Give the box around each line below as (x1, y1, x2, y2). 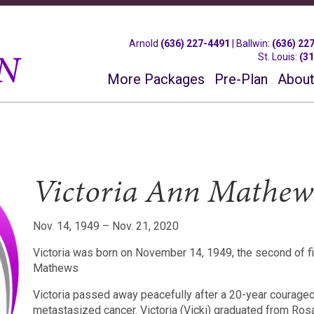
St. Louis (258, 51, 296, 62)
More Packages (107, 71, 205, 88)
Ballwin (236, 38, 268, 49)
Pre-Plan (214, 71, 268, 88)
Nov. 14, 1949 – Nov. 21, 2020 (33, 219, 179, 233)
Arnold (129, 38, 161, 49)
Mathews (33, 261, 79, 275)
